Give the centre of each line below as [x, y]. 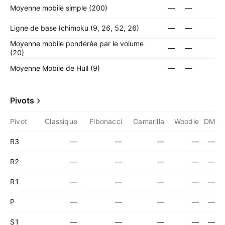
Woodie [186, 121]
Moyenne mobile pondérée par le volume [77, 43]
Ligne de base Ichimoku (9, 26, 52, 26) [75, 28]
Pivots [22, 100]
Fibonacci [106, 121]
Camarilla [149, 121]
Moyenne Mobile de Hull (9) [55, 68]
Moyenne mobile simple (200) [59, 8]
